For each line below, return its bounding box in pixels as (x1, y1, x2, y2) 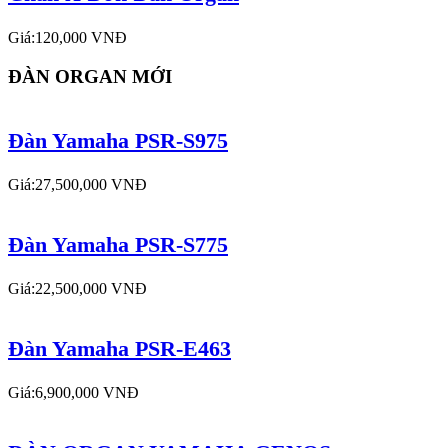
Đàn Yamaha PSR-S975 (8, 128, 228, 154)
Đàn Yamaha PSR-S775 (8, 232, 228, 258)
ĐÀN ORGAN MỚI (8, 65, 172, 87)
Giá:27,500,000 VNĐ (8, 176, 147, 194)
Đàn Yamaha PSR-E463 (8, 335, 231, 361)
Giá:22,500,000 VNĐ (8, 279, 147, 297)
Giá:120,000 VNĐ (8, 28, 127, 46)
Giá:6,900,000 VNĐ (8, 383, 139, 401)
